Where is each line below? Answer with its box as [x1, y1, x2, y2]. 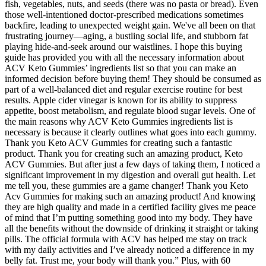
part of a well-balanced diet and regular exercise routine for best [5, 84, 242, 94]
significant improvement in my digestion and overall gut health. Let [5, 169, 255, 180]
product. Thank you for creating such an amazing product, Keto [5, 148, 243, 159]
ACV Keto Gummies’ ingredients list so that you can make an [5, 62, 236, 73]
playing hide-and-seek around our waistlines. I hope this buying [5, 41, 242, 52]
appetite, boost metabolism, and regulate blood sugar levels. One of [5, 105, 255, 116]
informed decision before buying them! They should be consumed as [5, 73, 261, 84]
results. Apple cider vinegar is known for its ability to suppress [5, 94, 237, 105]
